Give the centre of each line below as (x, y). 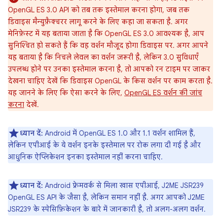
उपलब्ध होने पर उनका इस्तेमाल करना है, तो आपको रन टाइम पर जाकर (109, 69)
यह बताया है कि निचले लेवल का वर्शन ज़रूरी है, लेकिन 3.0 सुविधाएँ (103, 57)
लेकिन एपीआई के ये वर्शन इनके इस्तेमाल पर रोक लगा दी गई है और (104, 145)
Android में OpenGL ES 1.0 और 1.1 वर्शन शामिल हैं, (119, 133)
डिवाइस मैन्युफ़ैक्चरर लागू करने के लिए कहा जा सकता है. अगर (98, 22)
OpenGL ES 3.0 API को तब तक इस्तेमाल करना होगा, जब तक (99, 10)
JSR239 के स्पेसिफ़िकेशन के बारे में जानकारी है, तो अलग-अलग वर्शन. (107, 209)
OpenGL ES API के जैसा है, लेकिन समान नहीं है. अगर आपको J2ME (106, 197)
